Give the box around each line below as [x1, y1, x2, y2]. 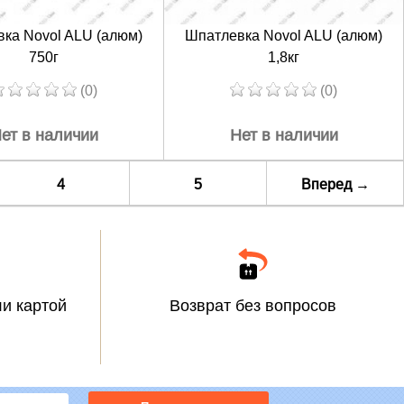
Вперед [300, 176, 355, 192]
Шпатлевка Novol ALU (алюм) [185, 27, 382, 43]
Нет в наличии [229, 125, 338, 144]
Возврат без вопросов [169, 296, 336, 315]
